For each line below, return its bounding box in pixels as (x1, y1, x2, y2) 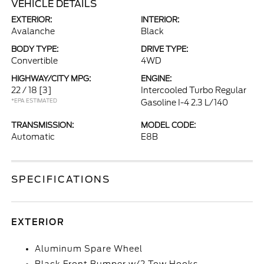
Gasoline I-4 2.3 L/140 (141, 98, 228, 107)
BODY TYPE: (11, 45, 59, 54)
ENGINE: (141, 74, 171, 83)
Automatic (11, 132, 55, 141)
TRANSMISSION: (11, 121, 74, 130)
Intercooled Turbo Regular (141, 85, 246, 95)
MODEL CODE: (141, 121, 196, 130)
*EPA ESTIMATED (11, 97, 58, 104)
